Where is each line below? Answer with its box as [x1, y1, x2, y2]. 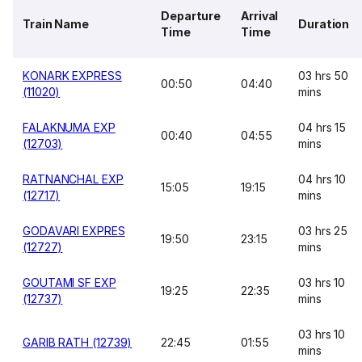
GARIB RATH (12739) [23, 335, 133, 349]
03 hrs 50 [298, 69, 349, 82]
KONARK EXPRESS [23, 69, 122, 82]
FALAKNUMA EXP [23, 120, 116, 134]
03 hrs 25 [298, 224, 348, 238]
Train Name [23, 17, 90, 31]
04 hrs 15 [298, 120, 347, 134]
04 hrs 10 [298, 172, 347, 186]
